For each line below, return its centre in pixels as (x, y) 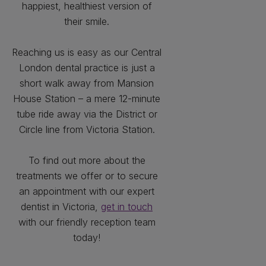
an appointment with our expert (87, 191)
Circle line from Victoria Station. (87, 129)
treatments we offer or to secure (87, 176)
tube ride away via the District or (87, 114)
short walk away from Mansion (87, 83)
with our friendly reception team (87, 222)
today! (87, 237)
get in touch (127, 207)
